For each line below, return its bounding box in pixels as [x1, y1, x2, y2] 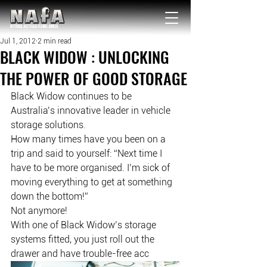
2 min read [38, 37, 72, 45]
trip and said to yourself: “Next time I [11, 148, 164, 159]
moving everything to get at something [11, 176, 175, 188]
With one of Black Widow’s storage [11, 219, 159, 231]
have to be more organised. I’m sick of [11, 162, 172, 173]
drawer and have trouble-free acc [11, 248, 149, 259]
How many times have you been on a [11, 133, 168, 145]
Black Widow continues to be [11, 91, 134, 102]
